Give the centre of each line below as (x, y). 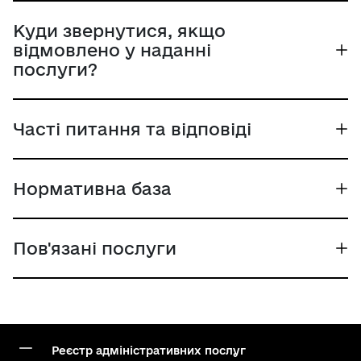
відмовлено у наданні (112, 50)
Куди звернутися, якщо (119, 30)
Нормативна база (92, 188)
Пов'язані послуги (95, 248)
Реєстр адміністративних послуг (149, 351)
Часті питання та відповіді (132, 129)
